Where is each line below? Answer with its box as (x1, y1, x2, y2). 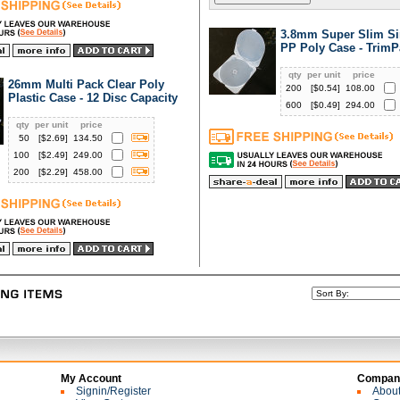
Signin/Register (76, 385, 151, 397)
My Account (61, 372, 121, 385)
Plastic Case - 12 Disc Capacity (8, 91, 178, 104)
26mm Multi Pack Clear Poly (8, 78, 164, 91)
